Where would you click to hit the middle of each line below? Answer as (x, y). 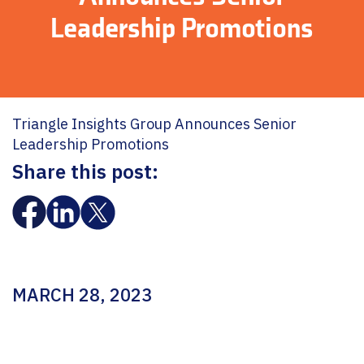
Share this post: (85, 171)
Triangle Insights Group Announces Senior (154, 124)
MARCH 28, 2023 (82, 295)
